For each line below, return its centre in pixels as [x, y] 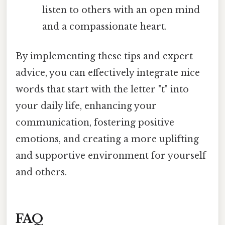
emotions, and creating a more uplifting [107, 139]
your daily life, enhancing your [86, 106]
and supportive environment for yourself [111, 156]
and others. [41, 173]
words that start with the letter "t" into [102, 90]
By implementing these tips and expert [104, 57]
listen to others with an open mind [121, 10]
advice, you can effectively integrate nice [108, 73]
